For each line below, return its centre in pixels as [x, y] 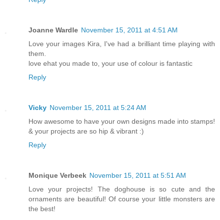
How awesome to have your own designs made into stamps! [122, 122]
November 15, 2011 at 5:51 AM [138, 175]
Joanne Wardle [53, 30]
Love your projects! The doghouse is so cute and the [122, 189]
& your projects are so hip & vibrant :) [86, 131]
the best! [42, 209]
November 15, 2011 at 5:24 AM [98, 108]
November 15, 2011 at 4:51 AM [129, 30]
